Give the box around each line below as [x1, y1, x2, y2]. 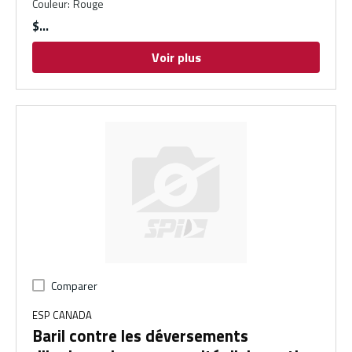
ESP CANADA [32, 307, 92, 324]
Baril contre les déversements [32, 323, 248, 349]
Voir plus [151, 48, 201, 68]
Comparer [51, 277, 97, 295]
